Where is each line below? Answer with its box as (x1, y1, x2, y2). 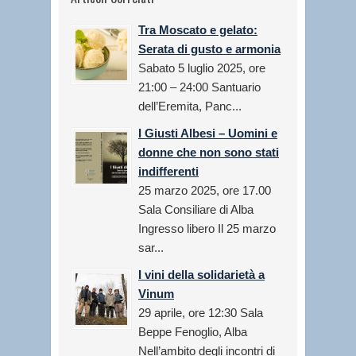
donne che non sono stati (138, 145, 279, 160)
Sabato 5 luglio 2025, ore (138, 61, 265, 75)
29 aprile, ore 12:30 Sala (138, 306, 263, 320)
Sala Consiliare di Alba (138, 203, 253, 217)
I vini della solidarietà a (138, 268, 265, 282)
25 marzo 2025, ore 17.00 (138, 184, 271, 198)
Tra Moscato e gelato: (138, 23, 257, 37)
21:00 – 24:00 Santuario (138, 80, 261, 95)
